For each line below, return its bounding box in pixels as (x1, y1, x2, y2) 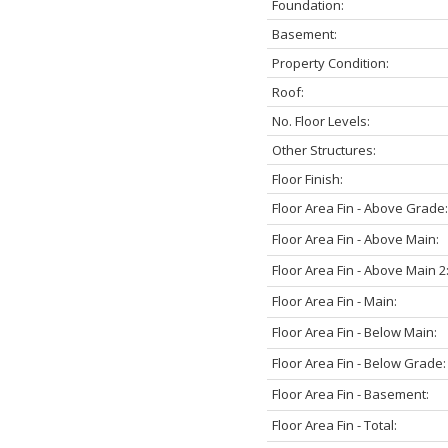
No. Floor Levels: (271, 111, 370, 130)
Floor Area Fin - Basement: (271, 384, 429, 403)
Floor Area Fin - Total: (271, 415, 397, 434)
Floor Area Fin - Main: (271, 291, 397, 310)
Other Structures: (271, 140, 376, 159)
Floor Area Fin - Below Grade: (271, 353, 446, 372)
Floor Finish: (271, 169, 343, 188)
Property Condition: (271, 53, 389, 72)
